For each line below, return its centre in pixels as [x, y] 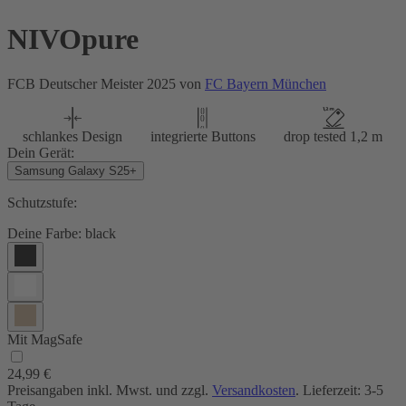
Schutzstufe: [42, 202]
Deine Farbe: [44, 233]
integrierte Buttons [203, 136]
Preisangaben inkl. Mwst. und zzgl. [110, 390]
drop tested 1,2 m [333, 136]
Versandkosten [254, 390]
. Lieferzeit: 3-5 [339, 390]
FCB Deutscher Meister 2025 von [106, 83]
